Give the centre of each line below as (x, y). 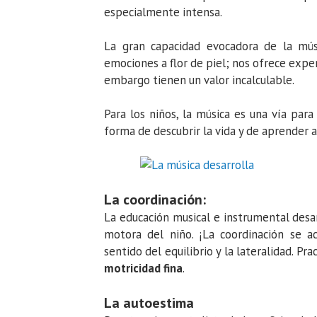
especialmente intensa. (163, 12)
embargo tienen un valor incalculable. (199, 80)
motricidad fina (143, 269)
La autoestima (149, 303)
